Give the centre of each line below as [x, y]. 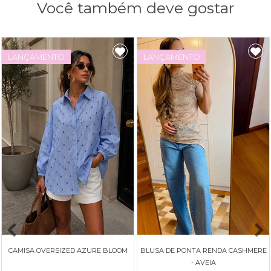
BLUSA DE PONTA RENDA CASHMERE [203, 251]
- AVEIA [203, 263]
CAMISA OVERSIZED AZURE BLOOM [68, 251]
